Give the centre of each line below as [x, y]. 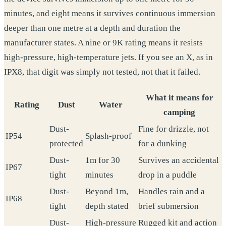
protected [66, 144]
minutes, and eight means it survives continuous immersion [110, 14]
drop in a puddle [167, 175]
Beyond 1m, [107, 191]
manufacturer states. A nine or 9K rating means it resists [103, 43]
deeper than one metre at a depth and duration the [92, 28]
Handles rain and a [172, 191]
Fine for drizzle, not [174, 129]
